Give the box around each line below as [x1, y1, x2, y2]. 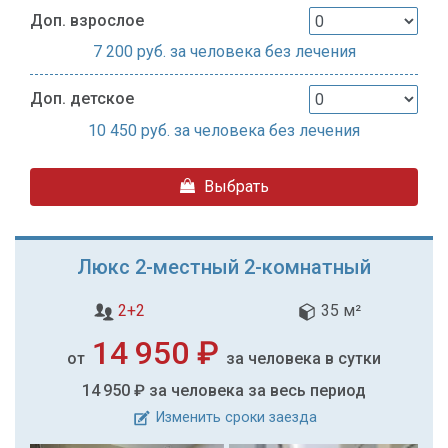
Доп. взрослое [30, 10, 144, 30]
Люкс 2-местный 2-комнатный [77, 255, 371, 280]
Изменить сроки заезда [151, 409, 317, 427]
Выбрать [199, 177, 269, 197]
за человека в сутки [226, 349, 382, 369]
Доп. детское [30, 89, 134, 109]
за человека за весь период [149, 381, 366, 401]
